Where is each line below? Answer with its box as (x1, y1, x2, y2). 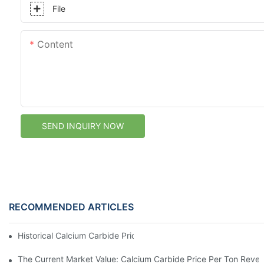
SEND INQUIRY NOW (42, 120, 124, 131)
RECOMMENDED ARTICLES (9, 200, 134, 213)
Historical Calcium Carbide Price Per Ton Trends (18, 230, 202, 240)
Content (37, 38, 73, 50)
